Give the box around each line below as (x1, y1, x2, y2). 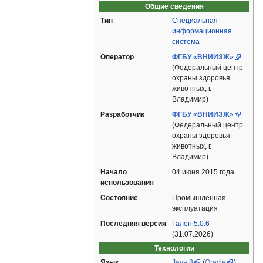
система (172, 38, 200, 46)
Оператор (100, 53, 134, 62)
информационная (172, 27, 232, 36)
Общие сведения (144, 2, 204, 11)
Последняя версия (100, 220, 166, 228)
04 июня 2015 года (172, 168, 234, 177)
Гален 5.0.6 (172, 220, 210, 228)
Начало (100, 168, 127, 177)
